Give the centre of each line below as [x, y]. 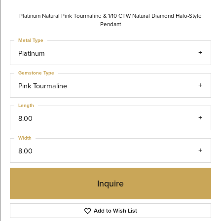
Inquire [110, 183]
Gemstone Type [36, 73]
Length [26, 105]
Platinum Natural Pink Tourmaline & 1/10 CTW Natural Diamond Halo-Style [110, 16]
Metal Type [31, 40]
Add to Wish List [116, 211]
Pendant [110, 24]
